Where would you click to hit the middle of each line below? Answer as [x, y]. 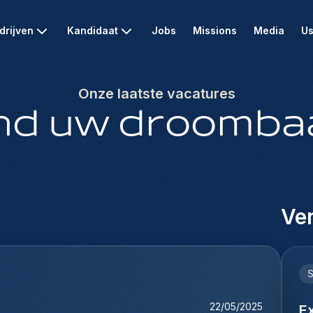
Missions [215, 30]
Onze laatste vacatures [156, 94]
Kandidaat [93, 30]
